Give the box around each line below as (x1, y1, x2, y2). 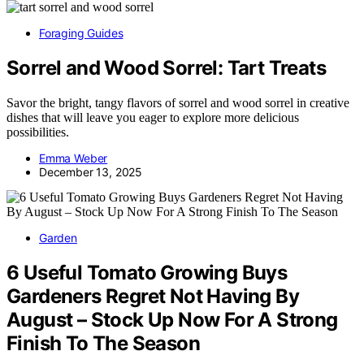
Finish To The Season (6, 331, 200, 356)
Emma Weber (39, 151, 108, 166)
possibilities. (6, 125, 69, 140)
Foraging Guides (39, 26, 123, 41)
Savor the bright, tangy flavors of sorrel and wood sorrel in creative (6, 96, 349, 110)
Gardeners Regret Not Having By (6, 284, 299, 309)
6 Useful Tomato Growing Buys (6, 261, 288, 285)
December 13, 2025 (39, 165, 143, 180)
